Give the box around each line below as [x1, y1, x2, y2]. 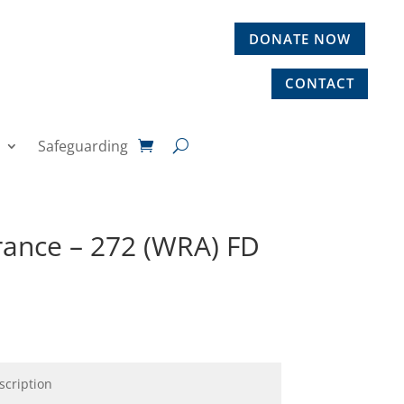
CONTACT [284, 74, 354, 93]
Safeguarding [37, 135, 128, 156]
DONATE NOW [248, 29, 351, 48]
